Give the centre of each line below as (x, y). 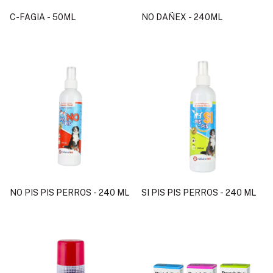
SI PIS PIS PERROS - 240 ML (199, 192)
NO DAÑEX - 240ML (182, 17)
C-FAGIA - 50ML (43, 17)
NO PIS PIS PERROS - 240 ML (69, 192)
